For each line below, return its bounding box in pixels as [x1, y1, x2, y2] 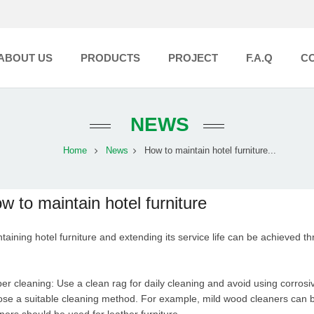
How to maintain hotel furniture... [144, 146, 276, 156]
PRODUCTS [81, 52, 140, 64]
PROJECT [168, 52, 218, 64]
